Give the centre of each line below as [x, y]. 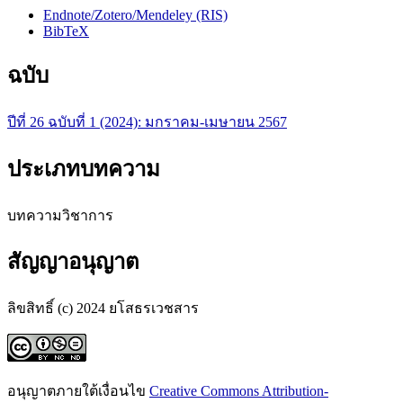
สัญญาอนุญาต [73, 262]
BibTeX [66, 31]
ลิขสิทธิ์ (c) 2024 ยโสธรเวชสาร [103, 309]
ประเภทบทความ [84, 169]
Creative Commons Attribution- [239, 391]
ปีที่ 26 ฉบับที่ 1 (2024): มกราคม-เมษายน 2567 [147, 121]
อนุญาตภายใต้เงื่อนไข [78, 391]
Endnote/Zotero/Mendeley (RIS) [135, 14]
